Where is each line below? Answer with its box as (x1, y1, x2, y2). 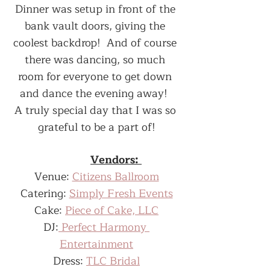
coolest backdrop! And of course (13, 34, 180, 52)
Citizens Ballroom (72, 168, 159, 186)
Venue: (34, 168, 72, 186)
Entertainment (60, 235, 133, 253)
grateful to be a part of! (37, 118, 155, 136)
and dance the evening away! (19, 84, 174, 102)
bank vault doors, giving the (25, 17, 168, 35)
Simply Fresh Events (69, 184, 173, 202)
